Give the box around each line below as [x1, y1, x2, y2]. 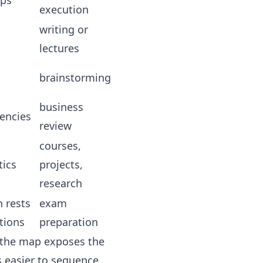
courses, [39, 139, 81, 153]
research [39, 176, 82, 190]
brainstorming [39, 70, 111, 85]
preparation [39, 215, 98, 229]
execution [39, 2, 89, 16]
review [39, 119, 72, 133]
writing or [39, 22, 88, 36]
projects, [39, 157, 83, 171]
